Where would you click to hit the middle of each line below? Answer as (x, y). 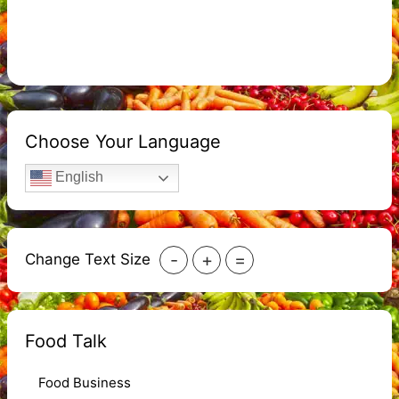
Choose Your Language (123, 141)
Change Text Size (88, 260)
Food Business (85, 383)
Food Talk (66, 341)
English (77, 177)
